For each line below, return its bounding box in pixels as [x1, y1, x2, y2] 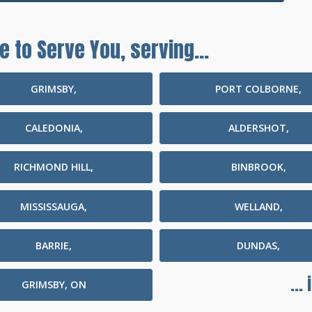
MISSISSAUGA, [20, 199, 87, 213]
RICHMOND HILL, [14, 160, 93, 174]
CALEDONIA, [24, 121, 83, 135]
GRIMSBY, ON [21, 278, 86, 292]
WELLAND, [234, 199, 283, 213]
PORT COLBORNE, [215, 81, 302, 95]
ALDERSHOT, [228, 121, 289, 135]
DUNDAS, [237, 238, 280, 252]
